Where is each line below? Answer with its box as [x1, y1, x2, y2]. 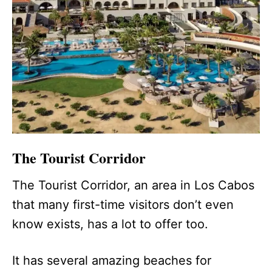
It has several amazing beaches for [12, 253, 211, 268]
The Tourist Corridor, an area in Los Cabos [12, 178, 254, 193]
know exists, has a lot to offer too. [12, 217, 219, 232]
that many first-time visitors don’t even [12, 197, 234, 212]
